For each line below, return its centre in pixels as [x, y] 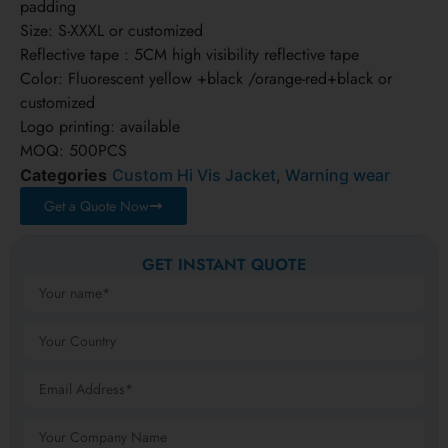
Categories [63, 175]
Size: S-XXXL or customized [111, 31]
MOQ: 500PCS [73, 151]
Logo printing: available [100, 127]
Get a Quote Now [96, 206]
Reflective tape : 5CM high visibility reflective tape [189, 55]
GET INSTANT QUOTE [224, 265]
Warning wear [337, 175]
